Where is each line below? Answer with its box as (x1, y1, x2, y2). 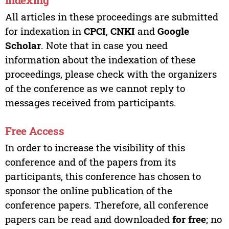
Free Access (5, 124, 64, 139)
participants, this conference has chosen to (5, 169, 201, 182)
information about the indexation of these (5, 53, 196, 66)
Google (157, 24, 189, 37)
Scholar (5, 38, 41, 52)
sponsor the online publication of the (5, 184, 172, 197)
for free (172, 212, 206, 225)
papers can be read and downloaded (5, 212, 172, 225)
